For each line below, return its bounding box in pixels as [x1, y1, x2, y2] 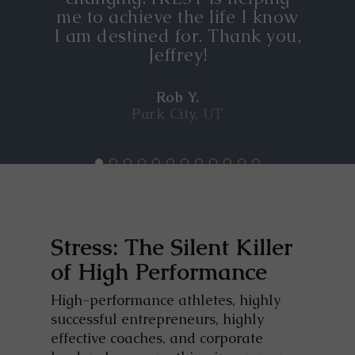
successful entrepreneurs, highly [51, 310, 264, 329]
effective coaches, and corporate [51, 329, 263, 348]
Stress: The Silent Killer [51, 232, 292, 263]
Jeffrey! [147, 43, 208, 67]
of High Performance [51, 257, 267, 288]
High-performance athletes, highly [51, 291, 281, 310]
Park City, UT [132, 104, 223, 123]
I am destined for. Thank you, [53, 24, 302, 48]
